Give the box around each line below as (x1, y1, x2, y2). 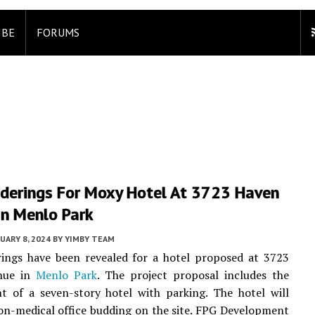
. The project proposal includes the (96, 267, 289, 283)
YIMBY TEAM (65, 233, 115, 244)
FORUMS (37, 25, 79, 39)
